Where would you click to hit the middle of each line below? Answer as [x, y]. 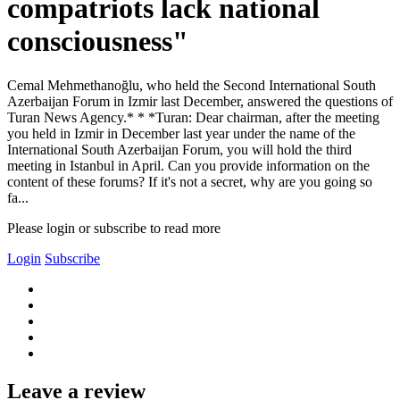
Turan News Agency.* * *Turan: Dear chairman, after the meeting [193, 117]
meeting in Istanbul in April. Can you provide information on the [188, 165]
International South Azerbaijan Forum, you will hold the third [179, 149]
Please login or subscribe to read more [114, 228]
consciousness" [98, 42]
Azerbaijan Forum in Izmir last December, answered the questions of [200, 101]
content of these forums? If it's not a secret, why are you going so [190, 181]
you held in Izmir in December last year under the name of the [181, 133]
